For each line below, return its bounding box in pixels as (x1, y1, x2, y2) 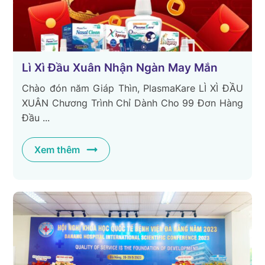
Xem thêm (34, 144, 80, 156)
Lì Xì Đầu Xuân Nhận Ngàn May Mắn (22, 61, 218, 75)
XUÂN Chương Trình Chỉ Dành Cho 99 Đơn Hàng (22, 97, 243, 109)
